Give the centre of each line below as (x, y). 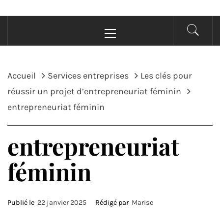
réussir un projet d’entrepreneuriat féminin (94, 91)
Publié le (22, 203)
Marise (142, 203)
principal (126, 35)
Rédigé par (113, 203)
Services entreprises (88, 76)
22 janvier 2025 (62, 203)
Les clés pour (166, 76)
